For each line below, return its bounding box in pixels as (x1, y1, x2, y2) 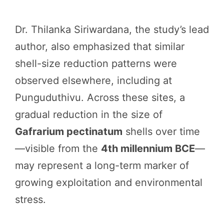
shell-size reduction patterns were (15, 57, 177, 70)
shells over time (122, 125, 200, 138)
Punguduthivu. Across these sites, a (15, 91, 185, 104)
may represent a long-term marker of (15, 159, 189, 172)
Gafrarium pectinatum (15, 125, 122, 138)
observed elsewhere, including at (15, 74, 172, 87)
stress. (15, 193, 46, 206)
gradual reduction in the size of (15, 108, 162, 121)
